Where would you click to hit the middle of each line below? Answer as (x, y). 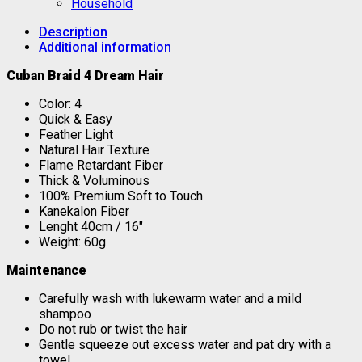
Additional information (105, 47)
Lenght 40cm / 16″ (91, 226)
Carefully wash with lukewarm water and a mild (170, 298)
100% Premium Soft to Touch (121, 196)
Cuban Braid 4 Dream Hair (87, 75)
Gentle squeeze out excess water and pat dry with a (185, 344)
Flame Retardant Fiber (101, 165)
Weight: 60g (72, 242)
